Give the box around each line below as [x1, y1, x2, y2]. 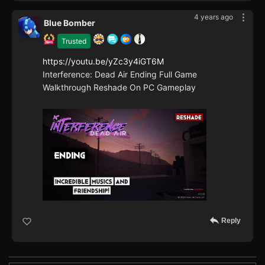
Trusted [62, 36, 86, 46]
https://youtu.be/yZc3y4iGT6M [43, 56, 164, 66]
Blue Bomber [44, 17, 95, 28]
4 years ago [194, 12, 233, 21]
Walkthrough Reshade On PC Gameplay [43, 82, 196, 92]
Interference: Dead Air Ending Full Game [43, 69, 197, 79]
